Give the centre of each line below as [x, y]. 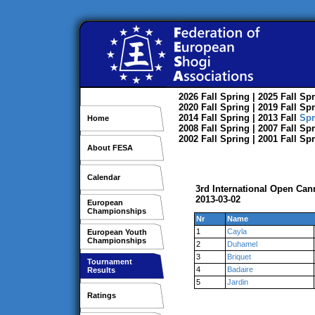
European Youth [117, 232]
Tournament [110, 262]
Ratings [102, 295]
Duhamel [242, 244]
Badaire [240, 269]
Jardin [238, 282]
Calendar [104, 177]
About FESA [110, 148]
